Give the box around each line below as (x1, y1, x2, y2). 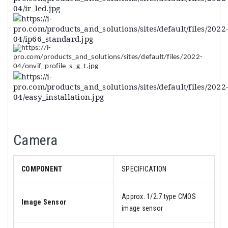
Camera (13, 131, 58, 149)
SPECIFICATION (122, 164, 167, 173)
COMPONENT (21, 164, 63, 173)
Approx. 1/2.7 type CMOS (122, 192, 196, 201)
